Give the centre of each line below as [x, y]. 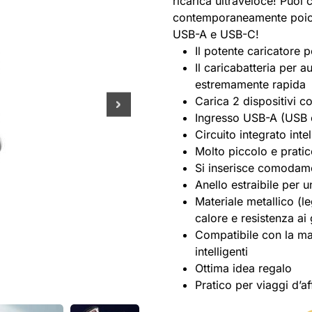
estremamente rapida [250, 84]
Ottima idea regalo [243, 268]
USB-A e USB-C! [216, 34]
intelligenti [221, 251]
